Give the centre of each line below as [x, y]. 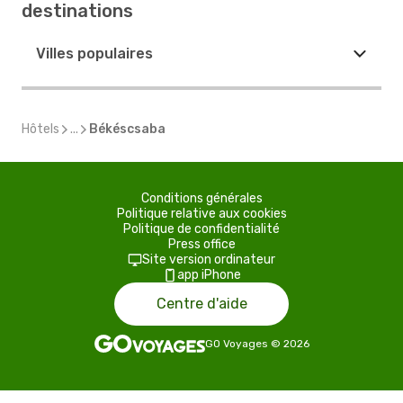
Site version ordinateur [209, 260]
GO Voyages [236, 344]
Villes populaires [94, 54]
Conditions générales [201, 198]
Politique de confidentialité [201, 229]
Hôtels [40, 129]
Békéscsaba [127, 129]
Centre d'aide [201, 304]
